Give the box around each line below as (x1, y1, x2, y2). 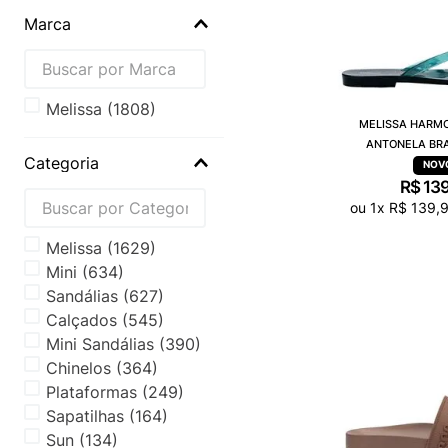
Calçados (46, 309, 118, 330)
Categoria (24, 152, 99, 173)
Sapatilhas (46, 405, 125, 426)
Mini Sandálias (46, 333, 155, 354)
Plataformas (46, 381, 138, 402)
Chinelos (46, 357, 112, 378)
